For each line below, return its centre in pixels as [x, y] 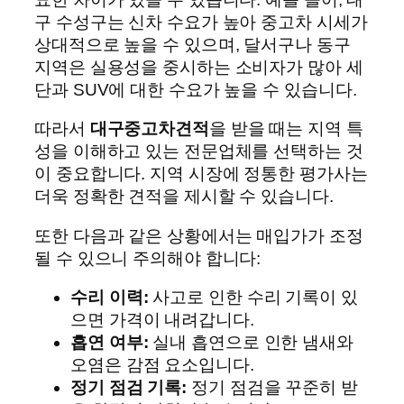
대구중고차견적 [149, 129]
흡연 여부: [110, 343]
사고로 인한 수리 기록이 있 [253, 298]
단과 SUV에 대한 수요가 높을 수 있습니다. [196, 89]
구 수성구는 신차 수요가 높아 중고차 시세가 [201, 22]
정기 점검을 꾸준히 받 [272, 388]
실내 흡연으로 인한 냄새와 [251, 343]
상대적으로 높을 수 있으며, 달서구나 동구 [193, 44]
